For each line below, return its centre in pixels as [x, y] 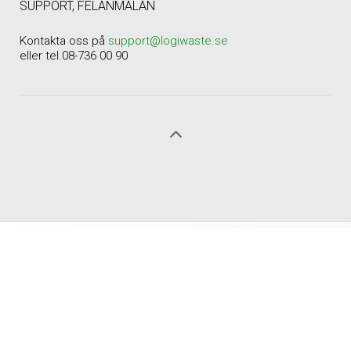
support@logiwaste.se [168, 41]
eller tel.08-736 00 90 [74, 56]
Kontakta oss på [64, 41]
